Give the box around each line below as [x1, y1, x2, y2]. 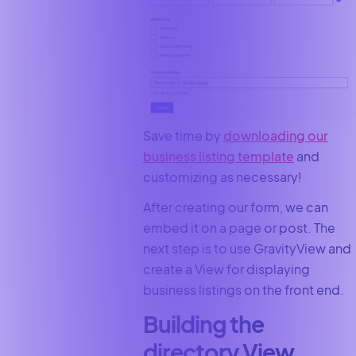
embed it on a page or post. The [142, 219, 335, 237]
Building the [142, 310, 264, 339]
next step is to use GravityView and [142, 240, 351, 257]
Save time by [142, 127, 223, 145]
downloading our [222, 127, 328, 145]
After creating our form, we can [142, 199, 328, 216]
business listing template [142, 148, 294, 165]
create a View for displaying [142, 261, 310, 278]
